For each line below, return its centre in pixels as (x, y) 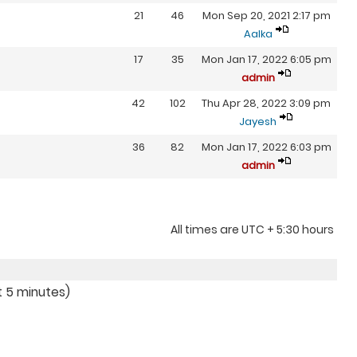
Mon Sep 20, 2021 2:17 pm (266, 16)
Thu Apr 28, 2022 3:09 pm (266, 103)
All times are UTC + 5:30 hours (252, 229)
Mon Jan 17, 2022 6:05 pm (266, 59)
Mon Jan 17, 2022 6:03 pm (266, 147)
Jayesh (258, 122)
